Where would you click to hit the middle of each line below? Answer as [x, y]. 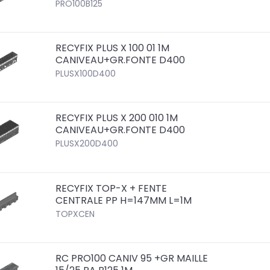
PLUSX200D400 [87, 144]
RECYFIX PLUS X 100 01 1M [113, 48]
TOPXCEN [75, 214]
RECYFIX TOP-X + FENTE [111, 188]
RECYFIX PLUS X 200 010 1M [117, 118]
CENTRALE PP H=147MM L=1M [124, 200]
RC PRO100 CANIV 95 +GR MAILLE [132, 258]
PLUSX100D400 [86, 74]
